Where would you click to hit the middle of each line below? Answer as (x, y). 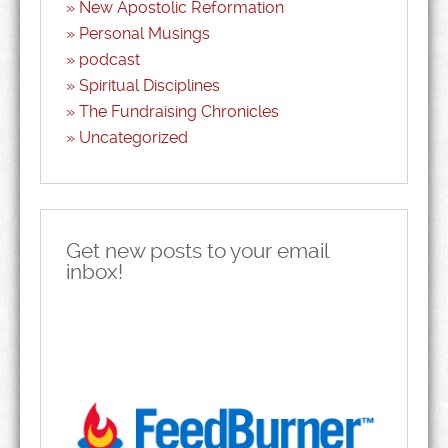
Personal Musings (144, 33)
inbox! (94, 271)
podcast (109, 59)
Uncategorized (133, 137)
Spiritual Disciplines (149, 85)
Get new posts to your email (197, 250)
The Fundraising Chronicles (179, 111)
